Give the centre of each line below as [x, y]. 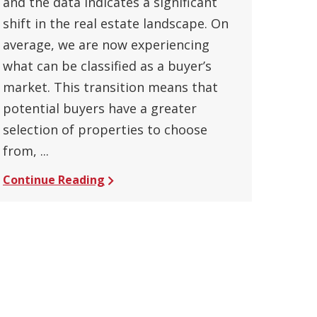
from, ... [26, 150]
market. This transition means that [110, 87]
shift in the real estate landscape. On [116, 23]
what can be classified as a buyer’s [107, 65]
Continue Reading [54, 179]
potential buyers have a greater [100, 108]
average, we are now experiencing [106, 44]
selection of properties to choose [105, 129]
